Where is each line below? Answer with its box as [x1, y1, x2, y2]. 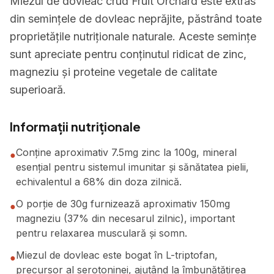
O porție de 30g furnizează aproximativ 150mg [16, 198, 230, 210]
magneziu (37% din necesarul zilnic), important [16, 212, 235, 224]
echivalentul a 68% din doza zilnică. [16, 176, 182, 188]
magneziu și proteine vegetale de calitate [10, 65, 217, 78]
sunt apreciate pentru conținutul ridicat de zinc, [10, 48, 246, 61]
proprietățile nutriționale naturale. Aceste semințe [10, 30, 256, 43]
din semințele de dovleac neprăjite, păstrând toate [10, 12, 262, 25]
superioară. [10, 83, 66, 96]
